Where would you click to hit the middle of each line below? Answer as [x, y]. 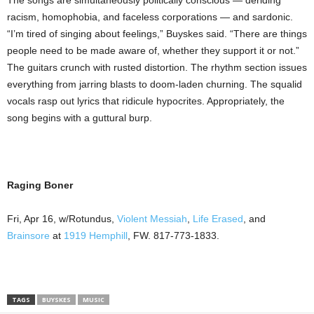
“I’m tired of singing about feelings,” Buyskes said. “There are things [157, 34]
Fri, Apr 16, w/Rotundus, [62, 219]
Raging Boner [40, 185]
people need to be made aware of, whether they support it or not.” [153, 51]
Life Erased [218, 219]
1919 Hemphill [96, 236]
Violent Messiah [152, 219]
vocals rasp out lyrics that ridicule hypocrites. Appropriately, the [146, 101]
